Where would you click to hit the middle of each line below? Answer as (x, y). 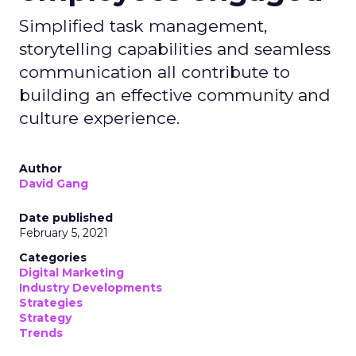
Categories (53, 257)
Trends (41, 333)
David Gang (54, 184)
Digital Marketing (72, 273)
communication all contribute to (155, 72)
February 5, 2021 (64, 233)
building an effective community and (175, 95)
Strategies (51, 303)
